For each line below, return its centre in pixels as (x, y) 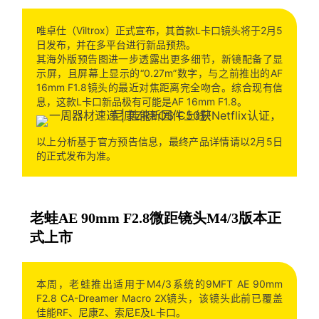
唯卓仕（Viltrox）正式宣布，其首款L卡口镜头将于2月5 (159, 30)
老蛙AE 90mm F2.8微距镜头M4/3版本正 (155, 218)
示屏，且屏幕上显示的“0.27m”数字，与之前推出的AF (159, 73)
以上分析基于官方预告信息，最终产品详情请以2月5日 (159, 141)
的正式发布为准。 (76, 155)
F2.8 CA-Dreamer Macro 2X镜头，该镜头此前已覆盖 (159, 298)
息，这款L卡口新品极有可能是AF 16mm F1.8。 (141, 101)
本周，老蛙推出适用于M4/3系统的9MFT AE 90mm (159, 283)
